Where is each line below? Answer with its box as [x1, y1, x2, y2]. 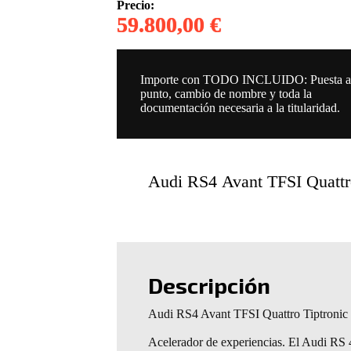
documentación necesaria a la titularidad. [140, 100, 341, 114]
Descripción [148, 272, 271, 299]
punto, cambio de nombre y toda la [140, 86, 313, 100]
